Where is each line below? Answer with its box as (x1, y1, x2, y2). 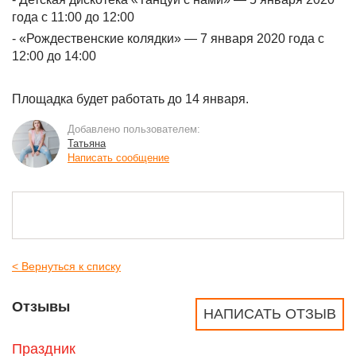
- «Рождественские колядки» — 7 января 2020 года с (12, 32, 324, 45)
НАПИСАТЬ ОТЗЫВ (203, 306, 336, 322)
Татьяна (68, 137, 106, 149)
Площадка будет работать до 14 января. (12, 92, 249, 106)
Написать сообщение (68, 152, 169, 164)
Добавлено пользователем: (68, 123, 200, 135)
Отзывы (12, 299, 70, 315)
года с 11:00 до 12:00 (12, 10, 134, 24)
